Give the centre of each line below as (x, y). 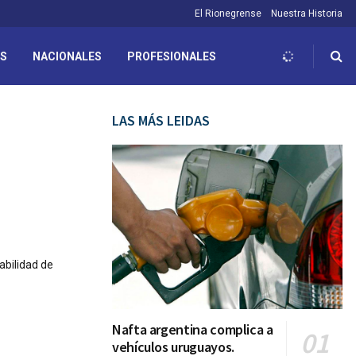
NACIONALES (67, 56)
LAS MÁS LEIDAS (161, 120)
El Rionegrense (228, 14)
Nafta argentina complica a (193, 330)
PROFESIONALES (172, 56)
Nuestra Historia (307, 14)
